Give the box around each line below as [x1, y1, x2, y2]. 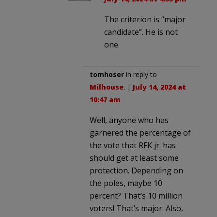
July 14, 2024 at [133, 82, 186, 92]
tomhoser [90, 69, 124, 79]
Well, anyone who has [90, 114, 169, 125]
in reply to [124, 69, 157, 79]
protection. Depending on [90, 165, 183, 176]
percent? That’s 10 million [90, 190, 183, 201]
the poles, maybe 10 [90, 177, 162, 188]
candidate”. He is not [104, 26, 178, 37]
